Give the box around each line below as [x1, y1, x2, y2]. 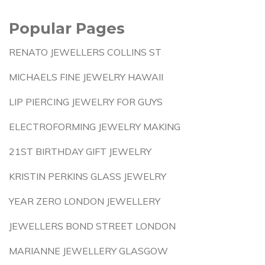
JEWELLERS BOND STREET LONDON [9, 220, 176, 232]
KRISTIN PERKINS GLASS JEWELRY [9, 170, 166, 182]
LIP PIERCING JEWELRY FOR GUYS [9, 96, 163, 108]
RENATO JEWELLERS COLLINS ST [9, 46, 161, 58]
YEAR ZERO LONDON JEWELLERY [9, 195, 160, 207]
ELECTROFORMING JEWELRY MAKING [9, 121, 180, 132]
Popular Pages [9, 19, 125, 37]
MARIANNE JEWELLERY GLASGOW [9, 245, 168, 257]
